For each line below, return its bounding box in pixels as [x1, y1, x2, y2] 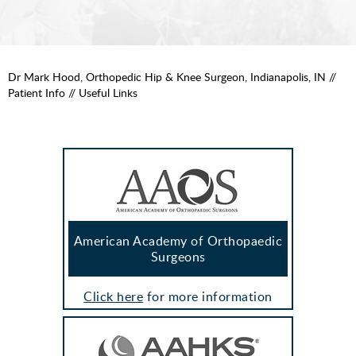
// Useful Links [65, 84, 137, 100]
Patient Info [8, 84, 65, 100]
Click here [83, 287, 144, 305]
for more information [143, 287, 273, 305]
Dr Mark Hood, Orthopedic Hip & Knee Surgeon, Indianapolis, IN [8, 68, 326, 84]
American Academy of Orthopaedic [73, 231, 283, 250]
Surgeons [150, 247, 206, 265]
